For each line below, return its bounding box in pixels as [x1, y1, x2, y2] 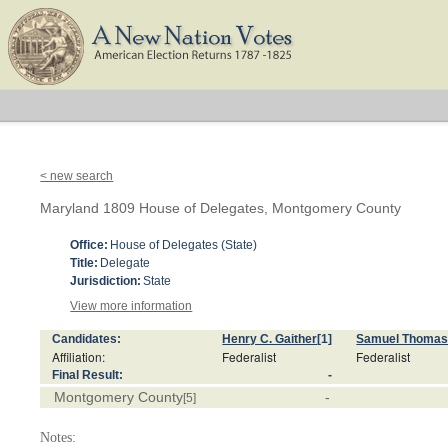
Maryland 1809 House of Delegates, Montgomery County [40, 200, 402, 216]
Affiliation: [52, 348, 106, 365]
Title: [70, 256, 99, 270]
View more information [70, 299, 193, 313]
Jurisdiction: [70, 274, 142, 288]
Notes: [40, 430, 77, 445]
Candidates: [52, 332, 122, 346]
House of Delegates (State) [110, 238, 258, 252]
